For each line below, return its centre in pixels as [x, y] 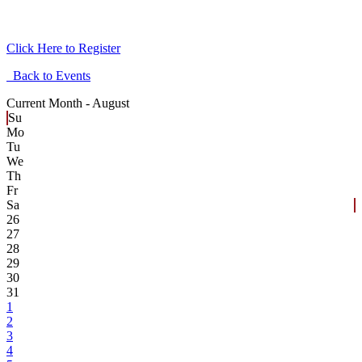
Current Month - [49, 103]
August [111, 103]
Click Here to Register [63, 48]
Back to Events [48, 76]
